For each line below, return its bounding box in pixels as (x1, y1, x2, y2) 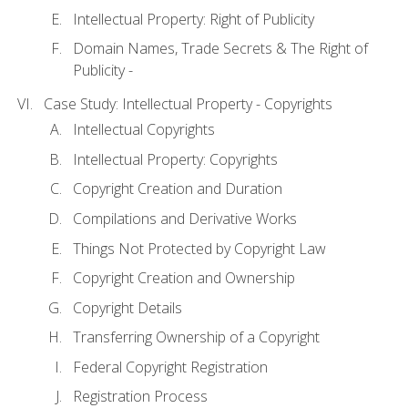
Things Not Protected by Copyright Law (73, 238, 326, 259)
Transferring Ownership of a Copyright (73, 327, 320, 348)
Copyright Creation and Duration (73, 178, 282, 199)
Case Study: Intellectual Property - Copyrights (44, 94, 332, 115)
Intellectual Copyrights (73, 119, 215, 140)
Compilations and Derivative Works (73, 208, 297, 229)
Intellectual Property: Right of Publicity (73, 8, 314, 29)
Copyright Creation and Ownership (73, 268, 295, 289)
